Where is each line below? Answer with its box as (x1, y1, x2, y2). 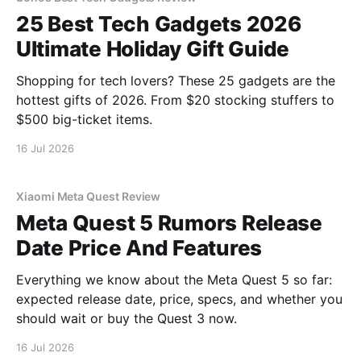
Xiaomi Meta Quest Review (16, 189, 161, 203)
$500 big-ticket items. (16, 111, 152, 127)
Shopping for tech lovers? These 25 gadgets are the (16, 73, 335, 89)
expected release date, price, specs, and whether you (16, 291, 342, 307)
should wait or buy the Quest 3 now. (16, 310, 237, 326)
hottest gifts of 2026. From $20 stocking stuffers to (16, 92, 334, 108)
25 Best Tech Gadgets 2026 (16, 11, 301, 36)
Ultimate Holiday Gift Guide (16, 36, 289, 61)
